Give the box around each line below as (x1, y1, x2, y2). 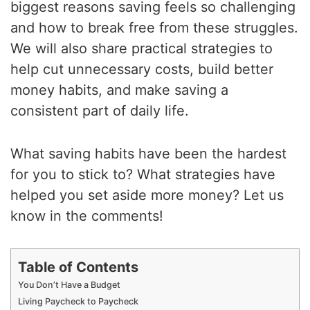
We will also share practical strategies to (10, 40, 273, 57)
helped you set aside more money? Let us (10, 187, 284, 204)
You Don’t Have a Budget (18, 280, 120, 291)
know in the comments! (10, 208, 167, 225)
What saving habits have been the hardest (10, 145, 286, 163)
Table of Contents (18, 259, 138, 276)
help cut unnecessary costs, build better (10, 61, 273, 78)
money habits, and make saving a (10, 82, 228, 99)
